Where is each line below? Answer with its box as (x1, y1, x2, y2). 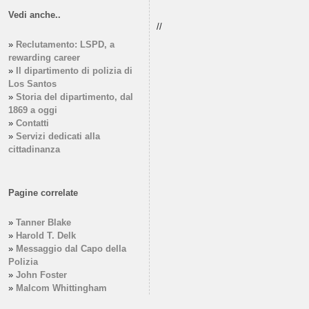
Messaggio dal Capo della (15, 243, 126, 254)
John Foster (15, 269, 67, 280)
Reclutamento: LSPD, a (15, 39, 114, 50)
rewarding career (8, 52, 80, 63)
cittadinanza (8, 143, 60, 154)
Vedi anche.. (8, 9, 61, 20)
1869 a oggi (8, 104, 57, 115)
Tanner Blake (15, 217, 71, 228)
